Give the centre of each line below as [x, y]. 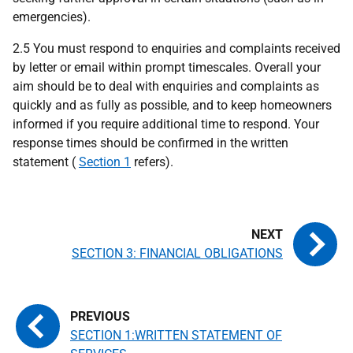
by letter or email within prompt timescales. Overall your [167, 67]
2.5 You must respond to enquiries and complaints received [176, 48]
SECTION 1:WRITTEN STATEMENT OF [176, 335]
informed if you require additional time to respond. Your [166, 124]
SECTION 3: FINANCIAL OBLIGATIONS [177, 253]
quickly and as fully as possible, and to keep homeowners [172, 105]
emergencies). [52, 17]
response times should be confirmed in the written [150, 143]
